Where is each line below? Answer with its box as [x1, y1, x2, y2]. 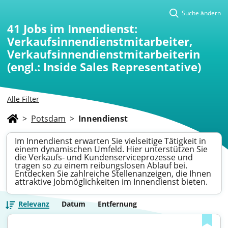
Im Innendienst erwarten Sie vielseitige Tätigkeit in [15, 135, 206, 147]
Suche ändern [182, 9, 221, 17]
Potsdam [31, 113, 66, 124]
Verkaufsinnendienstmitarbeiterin [7, 46, 200, 62]
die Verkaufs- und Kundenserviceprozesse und [15, 152, 193, 163]
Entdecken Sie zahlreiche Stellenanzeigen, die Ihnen [15, 168, 211, 179]
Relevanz [18, 199, 49, 209]
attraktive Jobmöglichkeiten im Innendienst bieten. [15, 176, 208, 187]
